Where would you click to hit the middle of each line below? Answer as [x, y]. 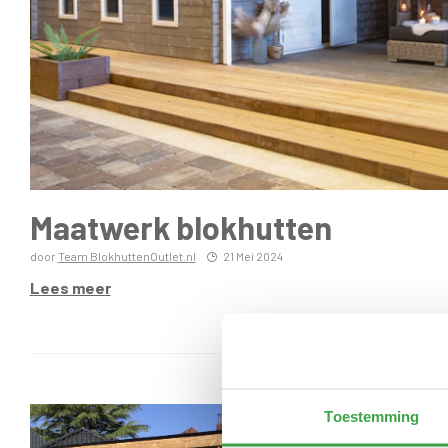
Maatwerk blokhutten [180, 227]
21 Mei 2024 [252, 256]
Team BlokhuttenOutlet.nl [126, 256]
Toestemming [372, 416]
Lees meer [70, 288]
